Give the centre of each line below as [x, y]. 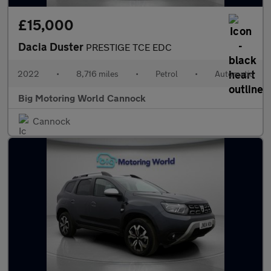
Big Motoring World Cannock [82, 98]
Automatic [234, 73]
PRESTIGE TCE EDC [129, 47]
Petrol [167, 73]
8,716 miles [97, 73]
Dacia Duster [52, 47]
